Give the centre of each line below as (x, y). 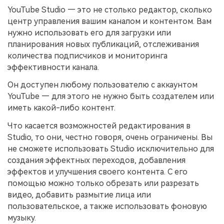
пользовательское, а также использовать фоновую (107, 206)
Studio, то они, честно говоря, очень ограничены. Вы (110, 137)
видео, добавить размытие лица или (79, 195)
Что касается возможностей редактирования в (99, 126)
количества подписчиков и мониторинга (87, 55)
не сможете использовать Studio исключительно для (111, 149)
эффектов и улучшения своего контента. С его (97, 172)
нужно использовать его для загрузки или (89, 32)
